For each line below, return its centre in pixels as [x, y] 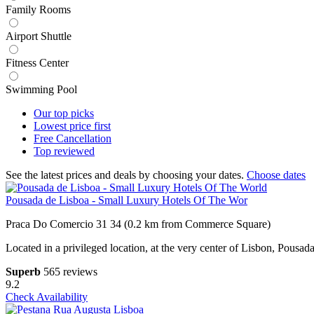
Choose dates [276, 175]
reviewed [74, 151]
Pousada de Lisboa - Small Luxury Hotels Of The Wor [127, 200]
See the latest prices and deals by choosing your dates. [126, 175]
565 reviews [70, 272]
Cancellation [84, 139]
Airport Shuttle [39, 36]
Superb [23, 272]
